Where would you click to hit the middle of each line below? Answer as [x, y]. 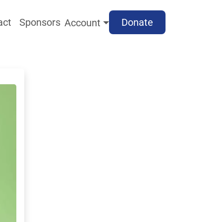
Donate [137, 22]
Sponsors [40, 22]
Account [82, 23]
